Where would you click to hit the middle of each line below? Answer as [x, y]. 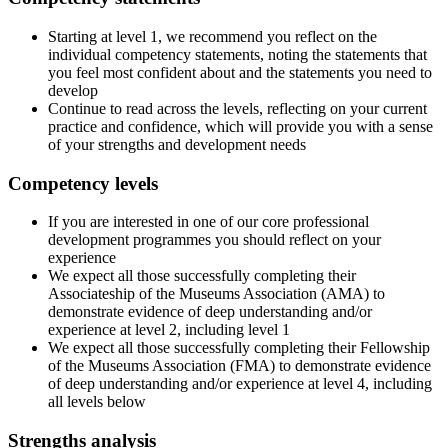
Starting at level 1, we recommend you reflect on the [212, 36]
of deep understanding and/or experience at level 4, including [240, 384]
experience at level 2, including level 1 [169, 330]
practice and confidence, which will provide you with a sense [240, 126]
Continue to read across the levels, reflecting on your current [237, 108]
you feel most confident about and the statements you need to [240, 72]
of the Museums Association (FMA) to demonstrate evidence [239, 366]
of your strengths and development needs [177, 144]
